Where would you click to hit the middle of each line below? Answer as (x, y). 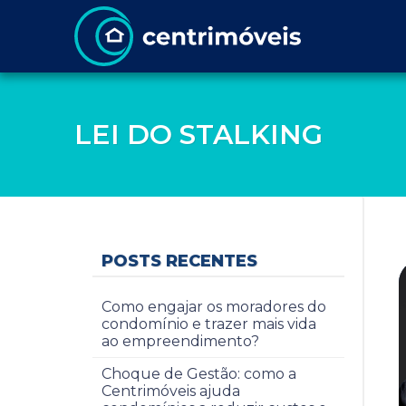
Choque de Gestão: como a (199, 374)
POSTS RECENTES (179, 261)
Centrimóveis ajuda (171, 391)
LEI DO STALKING (198, 135)
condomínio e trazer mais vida (209, 324)
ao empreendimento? (180, 341)
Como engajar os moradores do (214, 307)
